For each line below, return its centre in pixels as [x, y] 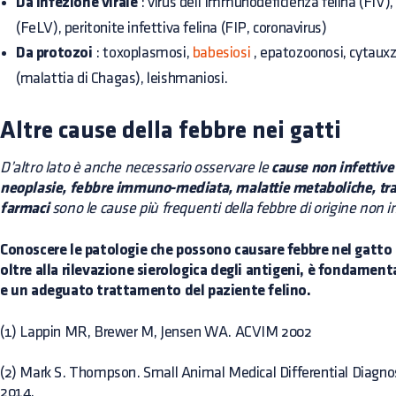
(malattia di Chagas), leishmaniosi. [122, 78]
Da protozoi [54, 53]
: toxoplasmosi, [142, 53]
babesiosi [221, 53]
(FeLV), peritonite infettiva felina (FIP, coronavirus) [171, 28]
